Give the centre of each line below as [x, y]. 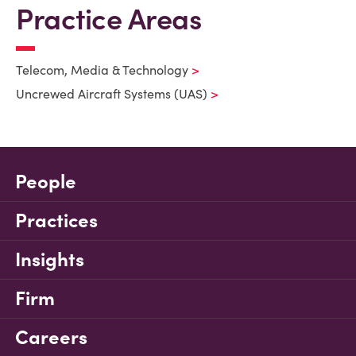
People [46, 182]
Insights [50, 259]
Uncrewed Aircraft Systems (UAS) [112, 94]
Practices [56, 221]
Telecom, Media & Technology [102, 70]
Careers [51, 337]
